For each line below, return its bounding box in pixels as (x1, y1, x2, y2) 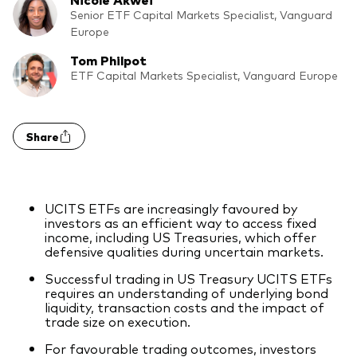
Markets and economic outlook (25, 163, 244, 183)
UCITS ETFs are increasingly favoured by (45, 199, 297, 217)
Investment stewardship (25, 312, 179, 330)
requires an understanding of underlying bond (45, 284, 328, 301)
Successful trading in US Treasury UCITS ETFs (45, 269, 332, 287)
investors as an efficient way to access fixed (45, 214, 316, 231)
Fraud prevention (25, 64, 156, 86)
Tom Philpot (70, 51, 147, 69)
